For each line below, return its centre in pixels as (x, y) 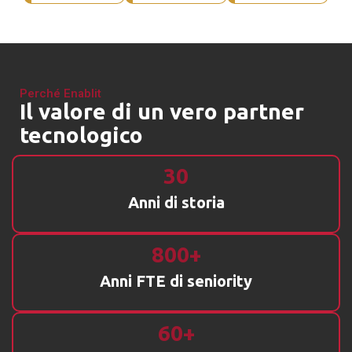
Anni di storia (176, 203)
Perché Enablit (60, 94)
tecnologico (81, 135)
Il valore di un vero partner (162, 112)
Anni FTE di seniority (176, 281)
